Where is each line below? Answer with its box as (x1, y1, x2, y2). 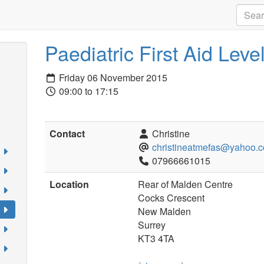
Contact (49, 126, 85, 140)
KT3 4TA (138, 231, 175, 245)
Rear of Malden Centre (138, 177, 233, 191)
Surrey (138, 217, 166, 232)
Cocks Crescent (138, 190, 205, 204)
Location (49, 177, 90, 191)
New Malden (138, 204, 192, 218)
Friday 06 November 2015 (57, 70, 168, 84)
